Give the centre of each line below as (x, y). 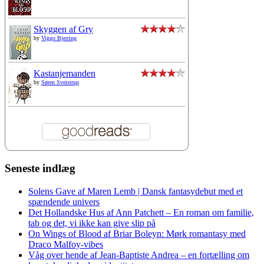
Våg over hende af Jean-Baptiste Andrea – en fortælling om (139, 255)
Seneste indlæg (40, 169)
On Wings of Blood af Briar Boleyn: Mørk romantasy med (137, 233)
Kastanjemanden (65, 74)
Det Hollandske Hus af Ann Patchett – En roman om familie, (141, 212)
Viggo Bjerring (59, 38)
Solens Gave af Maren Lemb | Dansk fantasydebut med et (136, 191)
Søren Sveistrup (60, 82)
